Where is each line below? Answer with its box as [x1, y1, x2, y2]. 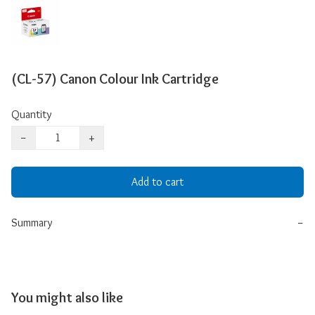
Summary [11, 215, 52, 229]
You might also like [11, 288, 123, 306]
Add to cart [131, 174, 184, 188]
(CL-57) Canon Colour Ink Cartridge [11, 70, 219, 87]
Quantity [11, 107, 51, 121]
